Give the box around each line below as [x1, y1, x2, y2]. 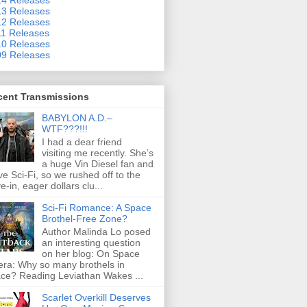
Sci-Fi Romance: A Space [41, 201, 151, 213]
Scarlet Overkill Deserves [41, 291, 151, 303]
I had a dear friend [41, 136, 122, 147]
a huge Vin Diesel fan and [41, 158, 153, 169]
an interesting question [41, 236, 140, 248]
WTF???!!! [41, 123, 88, 135]
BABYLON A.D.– [41, 112, 112, 124]
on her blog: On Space [41, 247, 140, 259]
